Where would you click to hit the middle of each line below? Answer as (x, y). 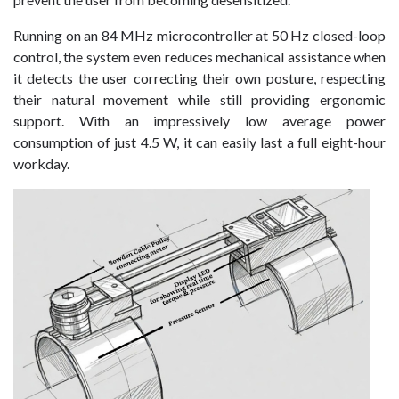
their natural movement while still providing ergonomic (199, 99)
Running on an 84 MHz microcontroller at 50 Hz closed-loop (199, 35)
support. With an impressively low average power (199, 121)
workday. (41, 163)
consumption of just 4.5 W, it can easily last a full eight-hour (199, 142)
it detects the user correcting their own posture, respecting (199, 78)
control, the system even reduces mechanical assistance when (199, 57)
